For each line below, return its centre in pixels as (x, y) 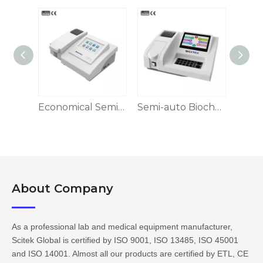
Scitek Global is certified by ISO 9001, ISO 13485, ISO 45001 (125, 240)
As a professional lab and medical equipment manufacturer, (122, 227)
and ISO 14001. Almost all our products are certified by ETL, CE (130, 254)
